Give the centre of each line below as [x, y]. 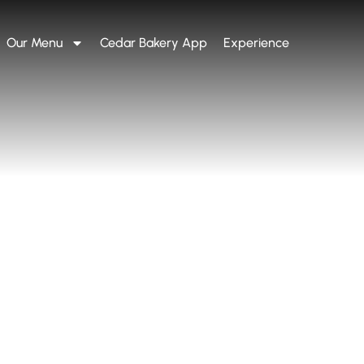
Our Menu [34, 43]
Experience [256, 43]
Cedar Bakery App [153, 43]
